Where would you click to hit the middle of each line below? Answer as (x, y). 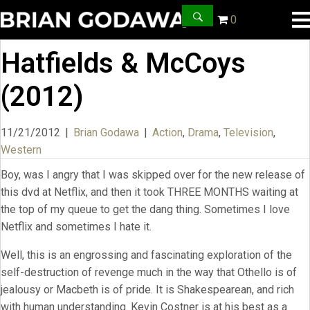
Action (167, 133)
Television (248, 133)
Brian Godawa (106, 133)
